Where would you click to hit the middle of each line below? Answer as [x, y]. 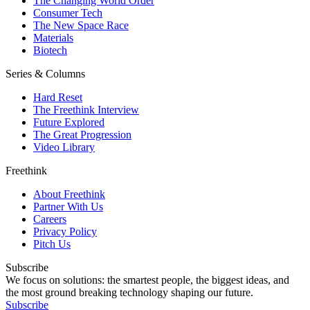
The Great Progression [82, 135]
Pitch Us [52, 244]
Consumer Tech [68, 13]
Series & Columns [45, 74]
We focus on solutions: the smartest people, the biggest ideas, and [147, 280]
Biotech [50, 51]
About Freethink [69, 194]
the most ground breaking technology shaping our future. [129, 293]
